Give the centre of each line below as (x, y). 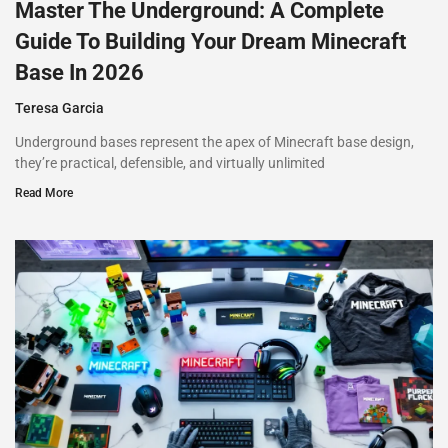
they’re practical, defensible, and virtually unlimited (170, 162)
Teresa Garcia (59, 107)
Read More (44, 192)
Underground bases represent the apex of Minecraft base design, (214, 141)
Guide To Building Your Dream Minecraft (210, 41)
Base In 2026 (79, 72)
